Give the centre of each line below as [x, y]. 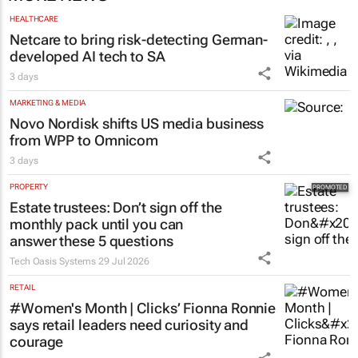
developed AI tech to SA [88, 57]
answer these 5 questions [91, 241]
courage [37, 342]
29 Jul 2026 [124, 262]
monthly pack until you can [97, 225]
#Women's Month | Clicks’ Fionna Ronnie [143, 308]
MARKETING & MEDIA [48, 103]
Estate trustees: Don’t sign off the [116, 208]
